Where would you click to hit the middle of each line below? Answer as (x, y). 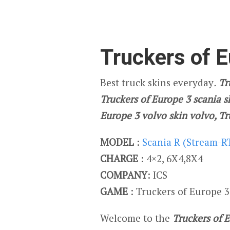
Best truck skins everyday (157, 82)
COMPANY (124, 175)
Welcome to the (136, 218)
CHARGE (120, 158)
